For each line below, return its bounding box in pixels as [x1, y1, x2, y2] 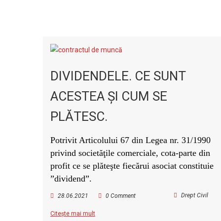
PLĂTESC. [50, 109, 108, 124]
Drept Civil [181, 192, 208, 199]
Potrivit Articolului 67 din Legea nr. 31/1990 [50, 135, 211, 145]
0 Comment [106, 192, 136, 199]
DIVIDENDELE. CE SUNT [50, 69, 185, 83]
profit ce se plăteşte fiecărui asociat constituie [50, 161, 214, 171]
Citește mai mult [50, 210, 95, 217]
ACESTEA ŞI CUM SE [50, 89, 167, 104]
